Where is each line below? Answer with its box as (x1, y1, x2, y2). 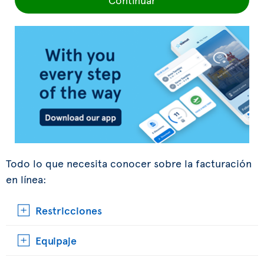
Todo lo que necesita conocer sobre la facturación (6, 156, 252, 170)
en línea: (6, 171, 47, 186)
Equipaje (35, 233, 77, 247)
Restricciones (35, 203, 102, 217)
